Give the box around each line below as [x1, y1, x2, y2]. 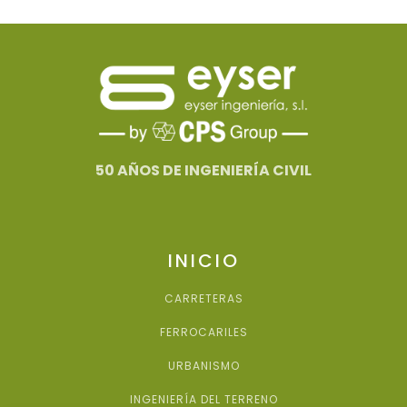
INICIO [167, 248, 240, 274]
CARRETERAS [164, 291, 243, 307]
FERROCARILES [159, 324, 248, 341]
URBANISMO [167, 358, 240, 374]
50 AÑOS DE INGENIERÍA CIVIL [95, 160, 312, 182]
